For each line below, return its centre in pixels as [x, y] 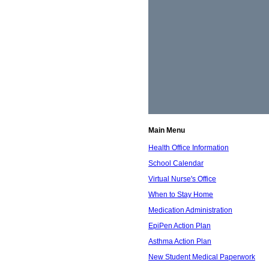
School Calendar [176, 163]
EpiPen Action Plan [180, 226]
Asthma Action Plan [180, 241]
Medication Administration [190, 210]
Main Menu [167, 130]
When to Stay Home [181, 195]
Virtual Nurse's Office [182, 179]
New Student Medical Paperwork [202, 257]
